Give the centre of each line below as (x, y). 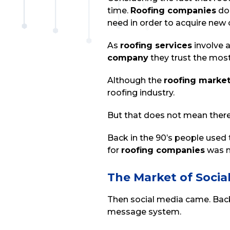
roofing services (156, 45)
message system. (145, 212)
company (128, 58)
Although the (136, 80)
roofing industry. (142, 93)
